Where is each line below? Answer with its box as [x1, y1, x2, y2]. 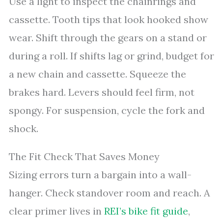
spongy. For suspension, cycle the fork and [9, 104, 205, 116]
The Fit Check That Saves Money [9, 150, 160, 163]
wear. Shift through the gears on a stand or [9, 31, 207, 44]
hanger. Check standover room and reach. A [9, 187, 210, 199]
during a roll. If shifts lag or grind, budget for [9, 50, 214, 62]
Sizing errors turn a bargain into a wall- [9, 168, 192, 181]
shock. [9, 122, 38, 135]
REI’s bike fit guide [104, 205, 188, 217]
